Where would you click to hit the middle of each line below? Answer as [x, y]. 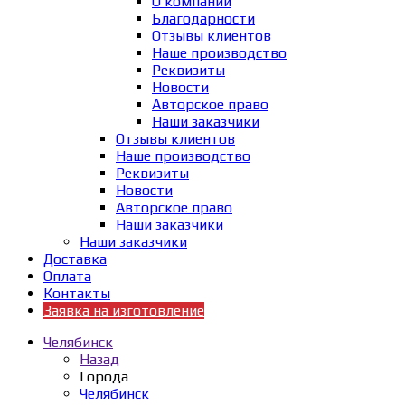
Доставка [75, 259]
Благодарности [203, 18]
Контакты [77, 293]
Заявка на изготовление [124, 310]
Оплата [67, 276]
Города [104, 376]
